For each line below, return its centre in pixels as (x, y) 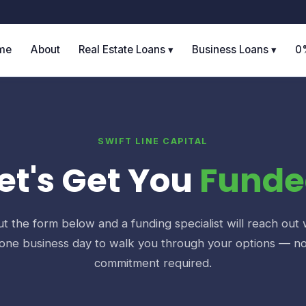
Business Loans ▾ (235, 50)
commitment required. (153, 263)
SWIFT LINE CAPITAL (153, 141)
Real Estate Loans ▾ (126, 50)
